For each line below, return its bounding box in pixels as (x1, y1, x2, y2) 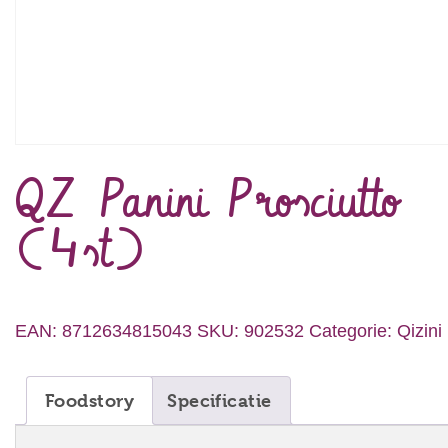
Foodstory (45, 389, 135, 411)
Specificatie (167, 389, 272, 411)
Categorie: (309, 319, 397, 341)
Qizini (397, 319, 442, 341)
